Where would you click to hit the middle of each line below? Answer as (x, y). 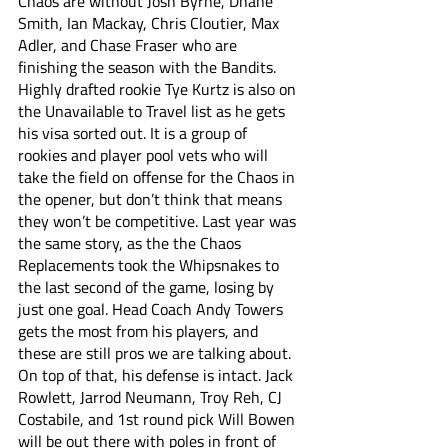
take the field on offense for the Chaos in (158, 177)
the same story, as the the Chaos (131, 243)
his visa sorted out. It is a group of (134, 133)
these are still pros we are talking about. (156, 353)
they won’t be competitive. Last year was (159, 221)
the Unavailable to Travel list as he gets (153, 111)
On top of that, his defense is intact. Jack (157, 375)
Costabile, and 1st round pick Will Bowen (158, 419)
